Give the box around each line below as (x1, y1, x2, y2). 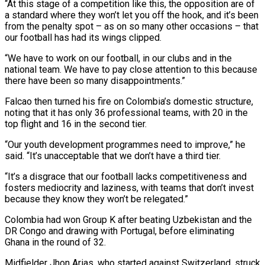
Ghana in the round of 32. (5, 236, 106, 248)
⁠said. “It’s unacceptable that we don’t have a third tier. (5, 150, 221, 161)
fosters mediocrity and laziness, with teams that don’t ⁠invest (5, 182, 254, 193)
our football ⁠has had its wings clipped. (5, 31, 161, 43)
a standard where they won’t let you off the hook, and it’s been (5, 9, 258, 21)
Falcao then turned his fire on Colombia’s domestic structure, (5, 95, 253, 107)
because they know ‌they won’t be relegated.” (5, 193, 188, 205)
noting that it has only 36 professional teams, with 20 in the (5, 106, 248, 118)
